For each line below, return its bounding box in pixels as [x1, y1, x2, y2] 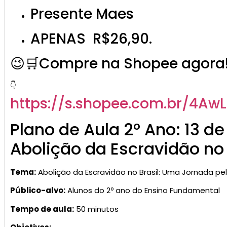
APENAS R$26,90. [30, 29, 152, 49]
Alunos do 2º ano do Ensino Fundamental [65, 185, 220, 196]
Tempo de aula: [10, 203, 74, 214]
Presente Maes [30, 4, 134, 24]
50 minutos [74, 203, 119, 214]
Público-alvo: [10, 185, 65, 196]
